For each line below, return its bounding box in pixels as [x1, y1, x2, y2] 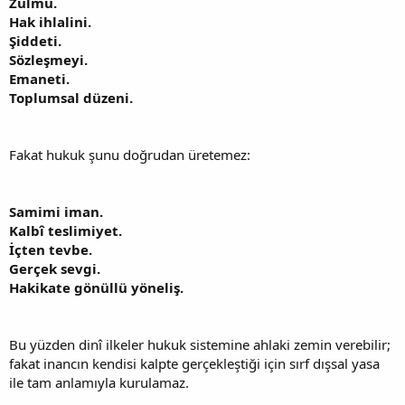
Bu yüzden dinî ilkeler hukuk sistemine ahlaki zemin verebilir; [9, 335, 391, 354]
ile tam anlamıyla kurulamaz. [9, 373, 189, 392]
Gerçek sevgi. [9, 259, 100, 278]
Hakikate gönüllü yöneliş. [9, 278, 184, 297]
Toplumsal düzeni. [9, 89, 133, 108]
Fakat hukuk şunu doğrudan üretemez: [9, 146, 250, 165]
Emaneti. [9, 70, 70, 89]
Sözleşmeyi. [9, 51, 88, 70]
